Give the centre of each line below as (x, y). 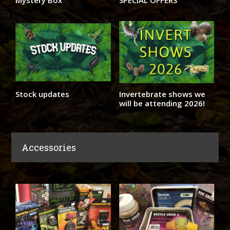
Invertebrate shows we (162, 94)
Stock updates (43, 94)
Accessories (49, 148)
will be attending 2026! (162, 103)
